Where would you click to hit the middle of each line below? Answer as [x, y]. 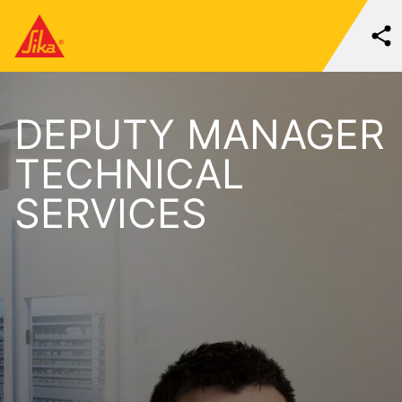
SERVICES [111, 214]
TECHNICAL [129, 174]
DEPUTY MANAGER [200, 135]
